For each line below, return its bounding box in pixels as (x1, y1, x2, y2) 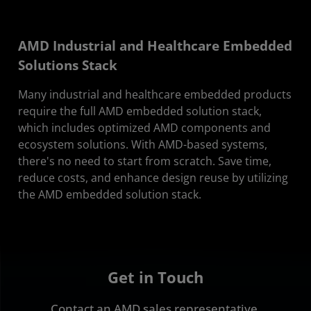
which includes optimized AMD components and (18, 119, 271, 135)
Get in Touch (108, 267, 203, 289)
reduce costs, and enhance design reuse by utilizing (18, 169, 291, 185)
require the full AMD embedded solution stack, (18, 103, 262, 119)
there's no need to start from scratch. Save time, (18, 153, 271, 169)
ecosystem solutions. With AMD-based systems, (18, 136, 267, 152)
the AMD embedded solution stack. (18, 186, 201, 202)
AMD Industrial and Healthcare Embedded (18, 36, 292, 55)
